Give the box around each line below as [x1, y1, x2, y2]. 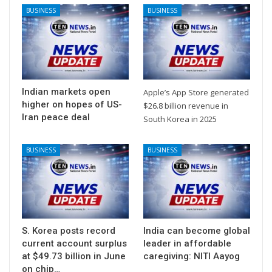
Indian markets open [22, 86, 110, 97]
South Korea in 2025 [143, 113, 217, 124]
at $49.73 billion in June [22, 250, 126, 262]
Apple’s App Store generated [143, 86, 249, 98]
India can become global [143, 225, 250, 236]
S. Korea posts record [22, 225, 115, 236]
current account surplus [22, 237, 127, 249]
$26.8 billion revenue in [143, 100, 228, 111]
